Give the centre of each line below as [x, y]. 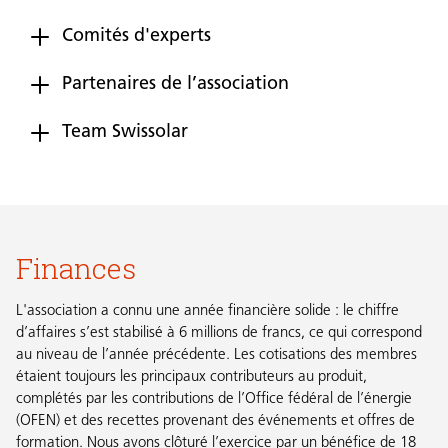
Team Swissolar [125, 133]
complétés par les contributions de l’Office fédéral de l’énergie [214, 400]
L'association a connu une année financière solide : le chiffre [207, 312]
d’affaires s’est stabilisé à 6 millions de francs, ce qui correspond [219, 334]
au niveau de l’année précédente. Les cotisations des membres [216, 356]
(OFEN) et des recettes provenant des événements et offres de [215, 422]
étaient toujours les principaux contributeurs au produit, [191, 378]
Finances [76, 268]
